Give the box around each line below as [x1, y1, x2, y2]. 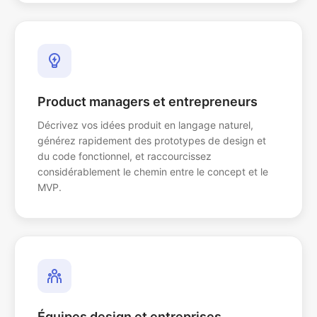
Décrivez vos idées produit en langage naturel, [38, 119, 253, 131]
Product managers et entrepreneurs [38, 94, 258, 109]
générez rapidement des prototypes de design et [38, 134, 266, 146]
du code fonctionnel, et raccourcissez [38, 150, 212, 162]
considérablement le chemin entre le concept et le [38, 166, 268, 178]
